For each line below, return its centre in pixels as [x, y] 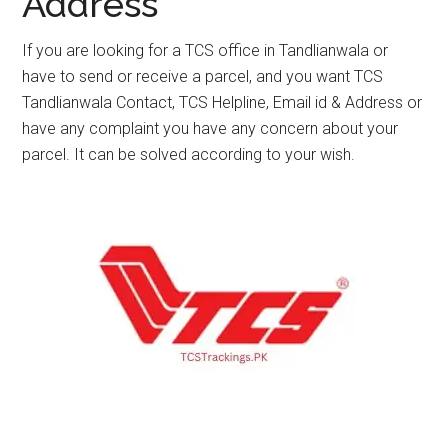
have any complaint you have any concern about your [210, 128]
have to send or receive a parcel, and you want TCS [203, 76]
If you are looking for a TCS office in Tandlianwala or [205, 50]
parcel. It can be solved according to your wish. [189, 154]
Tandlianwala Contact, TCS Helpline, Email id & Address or [222, 102]
